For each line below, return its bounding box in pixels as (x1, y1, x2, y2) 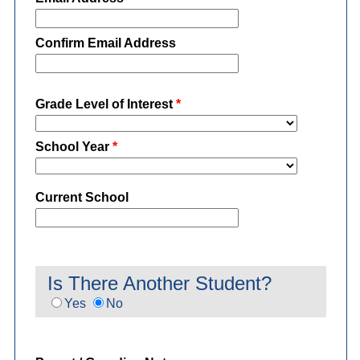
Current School (35, 190, 129, 205)
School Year (35, 140, 109, 154)
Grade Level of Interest (35, 97, 173, 112)
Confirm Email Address (35, 36, 176, 51)
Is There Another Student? (47, 272, 272, 295)
